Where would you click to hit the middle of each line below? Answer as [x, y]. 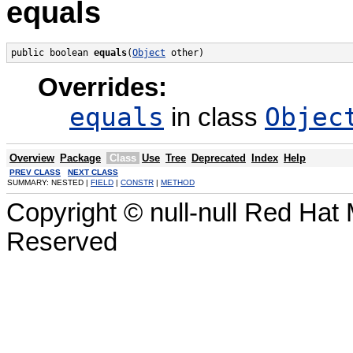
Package [80, 158]
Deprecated [219, 158]
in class [214, 118]
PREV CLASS [35, 173]
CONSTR [137, 183]
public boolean [52, 52]
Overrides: [102, 88]
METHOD [178, 183]
